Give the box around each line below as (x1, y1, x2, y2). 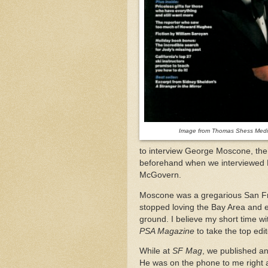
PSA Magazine (139, 226, 194, 236)
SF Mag (172, 246, 202, 256)
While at (139, 246, 172, 256)
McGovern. (139, 170, 184, 180)
